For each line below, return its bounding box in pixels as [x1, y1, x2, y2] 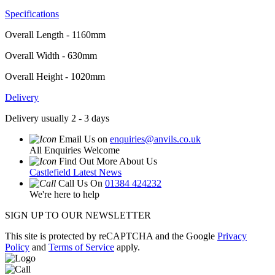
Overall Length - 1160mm [5, 29, 106, 41]
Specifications [5, 9, 59, 20]
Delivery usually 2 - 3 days [5, 113, 109, 124]
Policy [5, 242, 29, 253]
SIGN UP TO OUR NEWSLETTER [5, 210, 151, 221]
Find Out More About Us [59, 156, 157, 167]
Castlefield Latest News [29, 167, 122, 178]
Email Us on [59, 134, 110, 145]
